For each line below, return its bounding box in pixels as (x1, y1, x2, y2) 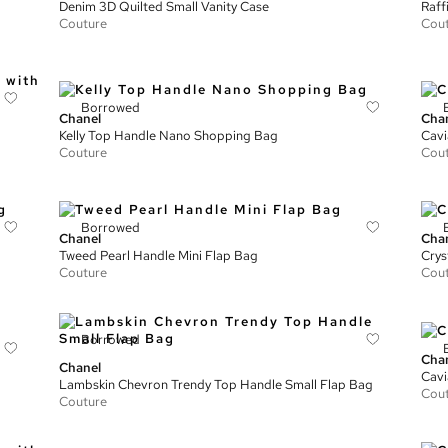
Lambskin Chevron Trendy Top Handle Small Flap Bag (59, 376, 374, 393)
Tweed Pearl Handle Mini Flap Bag (59, 247, 259, 264)
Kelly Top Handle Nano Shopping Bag (59, 126, 279, 144)
